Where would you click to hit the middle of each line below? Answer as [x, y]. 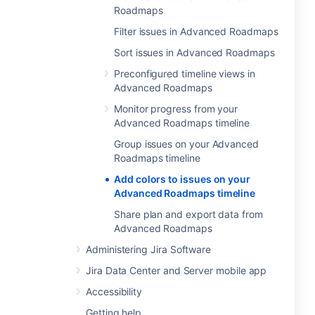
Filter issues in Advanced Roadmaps [196, 31]
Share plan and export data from [188, 214]
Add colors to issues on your [182, 179]
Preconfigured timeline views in [185, 73]
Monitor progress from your [176, 109]
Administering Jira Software [149, 249]
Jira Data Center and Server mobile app [176, 270]
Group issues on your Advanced [186, 144]
